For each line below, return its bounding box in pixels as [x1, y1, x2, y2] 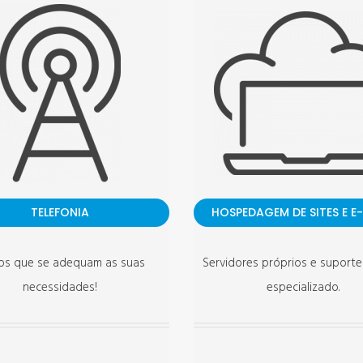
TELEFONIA [31, 204, 89, 220]
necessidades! [23, 278, 97, 297]
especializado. [267, 278, 340, 297]
